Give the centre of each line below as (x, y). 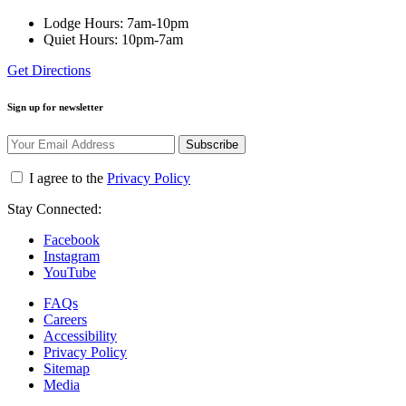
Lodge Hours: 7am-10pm (116, 24)
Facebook (72, 240)
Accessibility (80, 336)
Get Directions (49, 71)
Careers (65, 320)
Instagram (72, 256)
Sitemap (67, 369)
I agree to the (66, 179)
